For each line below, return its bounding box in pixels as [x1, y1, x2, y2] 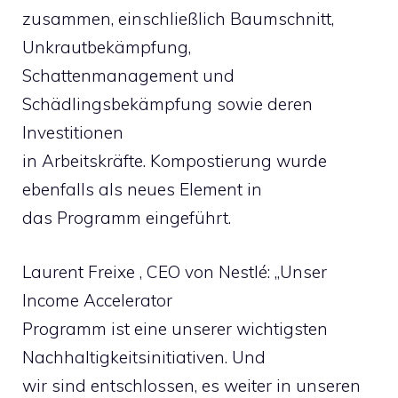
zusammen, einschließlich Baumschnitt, [22, 8, 334, 29]
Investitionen [22, 122, 123, 143]
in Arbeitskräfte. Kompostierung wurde [22, 150, 327, 171]
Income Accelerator [22, 289, 172, 311]
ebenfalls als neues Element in [22, 179, 262, 200]
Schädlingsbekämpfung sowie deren [22, 93, 313, 115]
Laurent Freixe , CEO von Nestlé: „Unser [22, 260, 327, 283]
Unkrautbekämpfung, [22, 36, 191, 58]
